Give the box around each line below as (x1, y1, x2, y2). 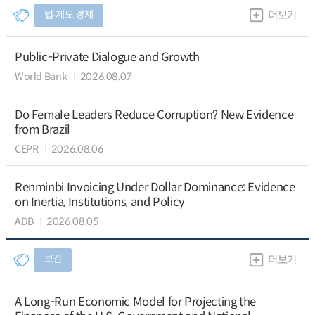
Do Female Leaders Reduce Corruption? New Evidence (14, 107, 294, 122)
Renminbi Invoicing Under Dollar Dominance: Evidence (14, 179, 295, 195)
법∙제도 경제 (44, 8, 94, 21)
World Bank (14, 70, 67, 84)
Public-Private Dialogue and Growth (14, 50, 200, 65)
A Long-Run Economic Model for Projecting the (14, 294, 257, 309)
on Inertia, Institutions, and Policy (14, 194, 185, 210)
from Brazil (14, 122, 70, 137)
